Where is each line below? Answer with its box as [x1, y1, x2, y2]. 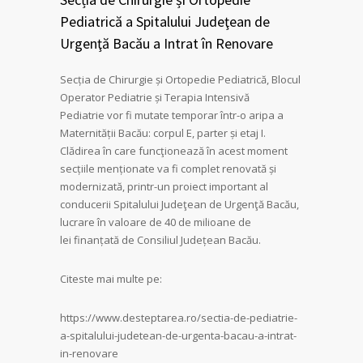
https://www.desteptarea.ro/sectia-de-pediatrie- [60, 310, 297, 325]
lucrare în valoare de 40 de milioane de [60, 214, 251, 229]
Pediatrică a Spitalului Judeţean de [60, 11, 270, 31]
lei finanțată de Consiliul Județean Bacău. [60, 232, 261, 247]
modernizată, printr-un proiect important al [60, 178, 268, 194]
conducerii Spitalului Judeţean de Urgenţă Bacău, [60, 196, 299, 211]
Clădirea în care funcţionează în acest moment [60, 143, 288, 158]
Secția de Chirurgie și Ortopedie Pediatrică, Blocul [60, 71, 301, 87]
